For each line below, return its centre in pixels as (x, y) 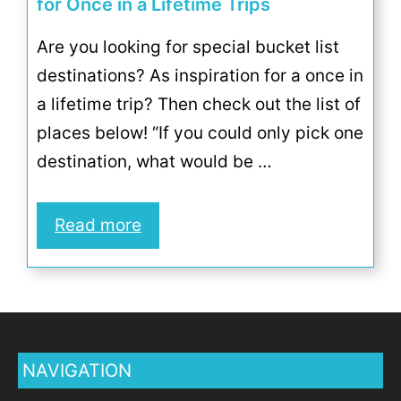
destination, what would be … (154, 162)
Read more (98, 225)
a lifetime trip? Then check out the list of (199, 104)
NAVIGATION (77, 370)
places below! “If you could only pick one (200, 133)
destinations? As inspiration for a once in (200, 76)
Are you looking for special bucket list (188, 47)
